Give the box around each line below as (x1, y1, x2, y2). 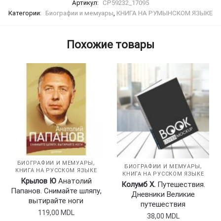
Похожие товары (67, 38, 154, 51)
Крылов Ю (20, 177, 56, 186)
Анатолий (56, 177, 92, 186)
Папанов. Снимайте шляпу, (10, 186, 102, 196)
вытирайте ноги (29, 196, 84, 206)
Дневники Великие (131, 189, 195, 199)
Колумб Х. (121, 180, 155, 189)
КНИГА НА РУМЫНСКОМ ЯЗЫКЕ (116, 9, 213, 17)
